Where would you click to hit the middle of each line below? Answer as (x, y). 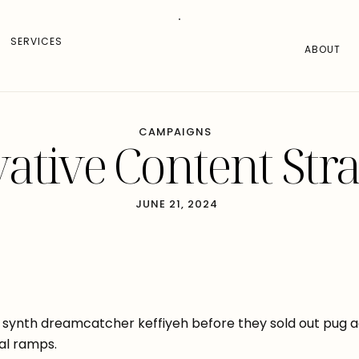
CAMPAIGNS (175, 132)
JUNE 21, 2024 (176, 204)
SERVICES (36, 41)
